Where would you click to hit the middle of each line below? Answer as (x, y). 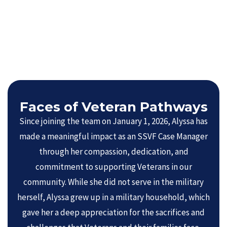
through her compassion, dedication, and (113, 152)
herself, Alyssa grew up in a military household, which (113, 197)
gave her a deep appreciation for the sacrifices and (113, 212)
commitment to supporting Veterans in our (113, 167)
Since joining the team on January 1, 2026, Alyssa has (113, 121)
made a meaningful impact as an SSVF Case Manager (113, 136)
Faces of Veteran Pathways (113, 107)
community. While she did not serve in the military (113, 182)
